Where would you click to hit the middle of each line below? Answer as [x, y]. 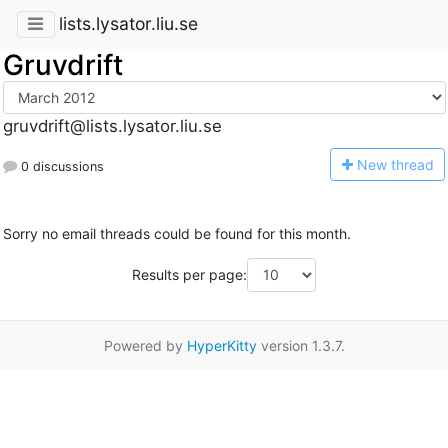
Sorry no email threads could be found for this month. [176, 234]
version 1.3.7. [300, 345]
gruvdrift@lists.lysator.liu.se [112, 126]
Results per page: [189, 275]
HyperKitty [221, 345]
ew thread [400, 164]
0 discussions [60, 166]
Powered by [145, 345]
